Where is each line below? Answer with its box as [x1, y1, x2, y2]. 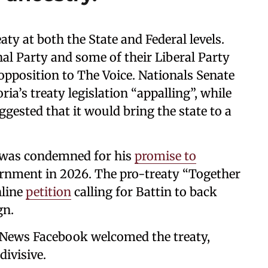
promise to [135, 148, 196, 163]
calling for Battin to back [71, 184, 217, 199]
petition [26, 184, 71, 199]
